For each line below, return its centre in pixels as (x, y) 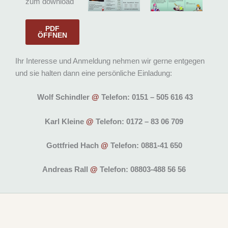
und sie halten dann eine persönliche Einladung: (94, 74)
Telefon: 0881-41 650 (145, 146)
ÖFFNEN (52, 36)
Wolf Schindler (63, 97)
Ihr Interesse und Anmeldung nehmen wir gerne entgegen (110, 61)
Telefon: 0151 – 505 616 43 (146, 97)
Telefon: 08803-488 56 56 (142, 170)
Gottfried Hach (73, 146)
